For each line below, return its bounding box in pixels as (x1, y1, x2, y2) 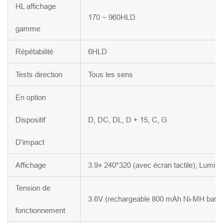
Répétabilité (15, 47, 53, 56)
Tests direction (15, 70, 62, 79)
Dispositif (15, 115, 45, 124)
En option (15, 93, 46, 102)
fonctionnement (15, 206, 65, 215)
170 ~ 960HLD (88, 13, 135, 22)
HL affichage (15, 2, 56, 11)
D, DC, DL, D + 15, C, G (88, 115, 167, 124)
